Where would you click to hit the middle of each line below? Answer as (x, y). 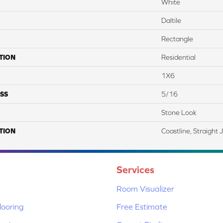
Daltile (171, 20)
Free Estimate (142, 206)
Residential (178, 57)
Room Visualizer (145, 188)
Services (135, 169)
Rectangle (177, 39)
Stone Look (179, 112)
